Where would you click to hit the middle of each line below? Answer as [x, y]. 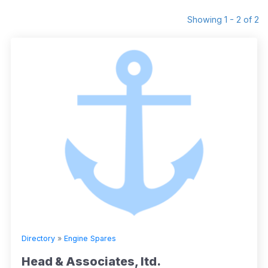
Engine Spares [90, 239]
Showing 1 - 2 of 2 [223, 20]
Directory [38, 239]
